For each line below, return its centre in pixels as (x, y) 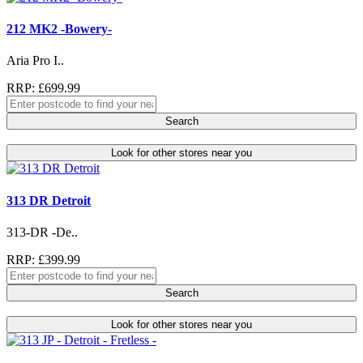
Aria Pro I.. (35, 61)
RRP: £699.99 (43, 88)
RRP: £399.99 (43, 259)
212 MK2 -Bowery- (59, 29)
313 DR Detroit (49, 200)
